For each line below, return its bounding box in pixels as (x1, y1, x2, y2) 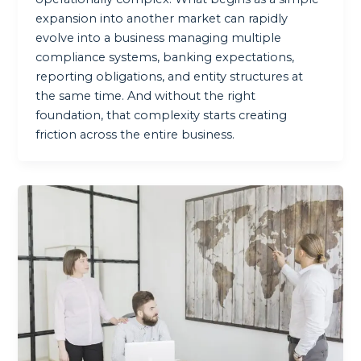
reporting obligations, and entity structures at (35, 68, 304, 84)
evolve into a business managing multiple (35, 30, 282, 45)
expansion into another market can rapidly (35, 10, 288, 26)
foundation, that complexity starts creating (35, 107, 288, 122)
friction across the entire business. (35, 127, 235, 142)
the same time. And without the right (35, 88, 256, 103)
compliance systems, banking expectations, (35, 49, 295, 64)
